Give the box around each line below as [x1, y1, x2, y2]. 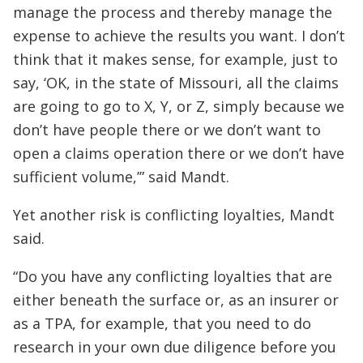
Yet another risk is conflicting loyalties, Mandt [13, 205, 335, 224]
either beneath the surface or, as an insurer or [13, 290, 339, 310]
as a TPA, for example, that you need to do [13, 314, 311, 333]
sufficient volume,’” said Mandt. [13, 167, 229, 186]
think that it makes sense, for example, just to [13, 49, 338, 69]
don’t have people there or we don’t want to [13, 120, 321, 139]
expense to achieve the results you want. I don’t [13, 26, 345, 45]
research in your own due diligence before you [13, 337, 336, 357]
